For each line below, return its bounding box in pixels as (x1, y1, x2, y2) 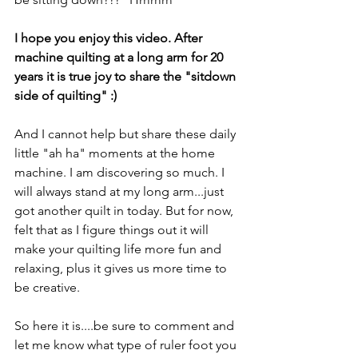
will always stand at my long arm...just (14, 183, 227, 199)
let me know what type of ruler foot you (14, 336, 240, 352)
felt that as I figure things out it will (14, 221, 212, 237)
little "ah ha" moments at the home (14, 145, 218, 161)
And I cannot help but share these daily (14, 125, 239, 141)
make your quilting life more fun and (14, 241, 225, 257)
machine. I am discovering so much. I (14, 164, 228, 180)
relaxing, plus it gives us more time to (14, 260, 230, 276)
